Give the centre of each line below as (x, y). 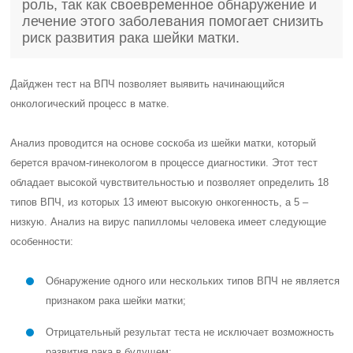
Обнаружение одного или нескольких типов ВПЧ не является (193, 281)
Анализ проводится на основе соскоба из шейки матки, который (163, 143)
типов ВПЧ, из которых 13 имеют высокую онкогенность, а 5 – (160, 202)
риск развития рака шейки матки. (131, 38)
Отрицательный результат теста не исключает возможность (190, 332)
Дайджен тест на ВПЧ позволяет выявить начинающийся (148, 84)
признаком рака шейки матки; (116, 301)
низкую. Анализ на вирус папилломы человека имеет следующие (169, 222)
